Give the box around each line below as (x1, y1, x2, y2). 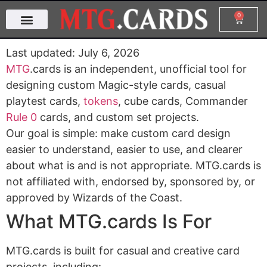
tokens (83, 95, 118, 107)
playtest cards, (6, 95, 83, 107)
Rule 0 (6, 111, 37, 123)
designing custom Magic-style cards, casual (6, 79, 226, 91)
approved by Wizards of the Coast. (6, 191, 182, 204)
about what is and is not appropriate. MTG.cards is (6, 159, 261, 172)
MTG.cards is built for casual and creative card (6, 244, 240, 257)
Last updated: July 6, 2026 (6, 46, 139, 59)
